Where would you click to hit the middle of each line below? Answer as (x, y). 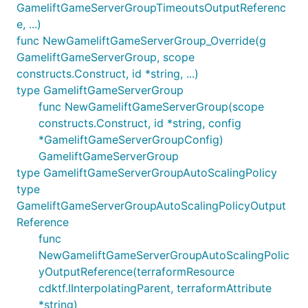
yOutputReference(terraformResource (136, 271)
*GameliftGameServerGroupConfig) (131, 139)
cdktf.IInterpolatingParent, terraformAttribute (155, 288)
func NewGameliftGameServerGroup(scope (151, 106)
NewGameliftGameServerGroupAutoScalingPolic (164, 255)
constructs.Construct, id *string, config (140, 123)
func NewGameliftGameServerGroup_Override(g (141, 40)
